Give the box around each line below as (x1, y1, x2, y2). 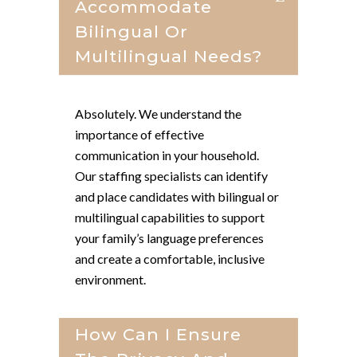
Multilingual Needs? (75, 46, 262, 66)
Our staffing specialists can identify (75, 168, 268, 183)
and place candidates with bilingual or (75, 189, 279, 204)
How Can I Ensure (75, 324, 241, 344)
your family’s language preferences (75, 230, 264, 245)
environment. (75, 272, 146, 287)
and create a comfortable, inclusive (75, 251, 265, 266)
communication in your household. (75, 147, 259, 163)
